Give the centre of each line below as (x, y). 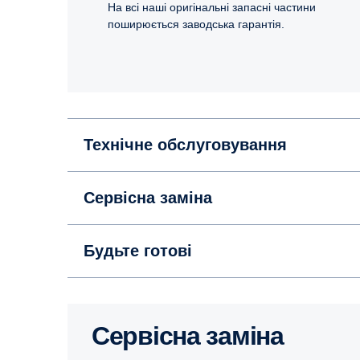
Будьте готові (138, 250)
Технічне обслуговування (185, 144)
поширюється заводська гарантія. (196, 24)
